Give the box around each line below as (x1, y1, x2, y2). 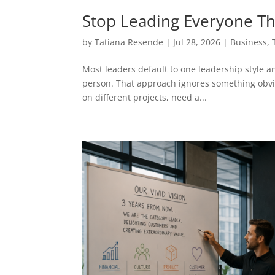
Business (230, 36, 268, 48)
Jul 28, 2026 (173, 36, 221, 48)
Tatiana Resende (95, 36, 164, 48)
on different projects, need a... (82, 91, 207, 103)
